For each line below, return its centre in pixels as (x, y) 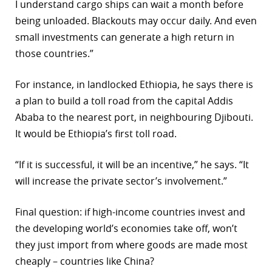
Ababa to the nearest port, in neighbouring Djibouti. (134, 117)
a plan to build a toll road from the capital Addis (124, 101)
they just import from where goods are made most (131, 245)
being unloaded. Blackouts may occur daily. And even (136, 21)
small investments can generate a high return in (125, 37)
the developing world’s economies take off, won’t (126, 229)
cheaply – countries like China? (85, 261)
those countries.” (54, 54)
